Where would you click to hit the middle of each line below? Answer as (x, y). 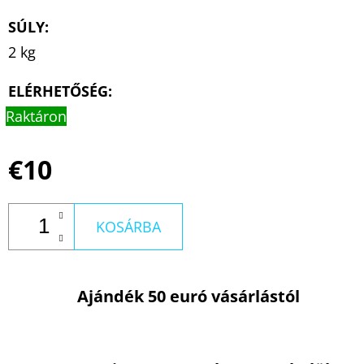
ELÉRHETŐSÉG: (60, 91)
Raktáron (36, 116)
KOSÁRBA (128, 226)
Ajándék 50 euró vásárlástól (188, 297)
